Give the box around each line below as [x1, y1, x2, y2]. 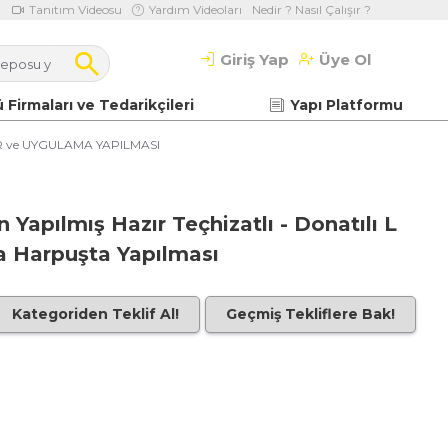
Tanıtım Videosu [29, 2, 122, 17]
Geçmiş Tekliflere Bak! [226, 304, 395, 323]
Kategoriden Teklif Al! [12, 304, 179, 323]
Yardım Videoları [149, 2, 242, 17]
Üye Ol [319, 50, 371, 69]
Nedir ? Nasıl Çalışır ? [252, 2, 371, 17]
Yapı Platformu [290, 95, 403, 114]
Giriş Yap [220, 50, 289, 69]
